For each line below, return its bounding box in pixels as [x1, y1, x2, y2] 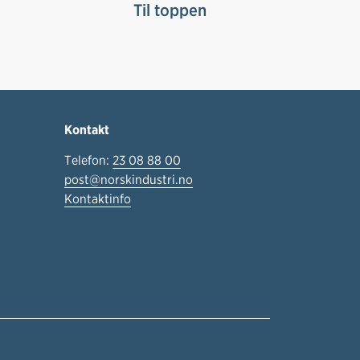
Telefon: [64, 153, 112, 169]
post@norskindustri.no [64, 172, 193, 188]
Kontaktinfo [64, 191, 131, 207]
